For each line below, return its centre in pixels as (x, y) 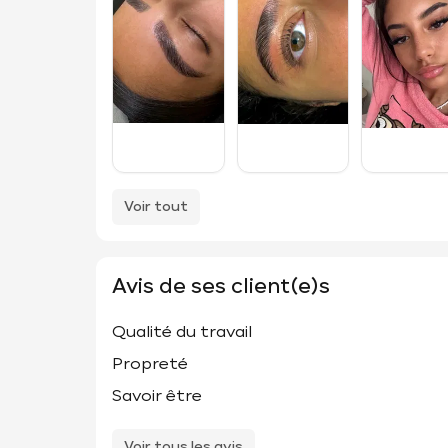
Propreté (150, 365)
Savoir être (157, 397)
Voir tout (156, 207)
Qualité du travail (182, 333)
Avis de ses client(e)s (221, 287)
